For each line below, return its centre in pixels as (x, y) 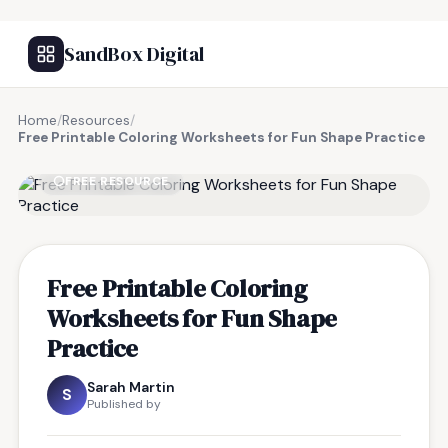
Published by (124, 404)
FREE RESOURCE (117, 181)
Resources (96, 120)
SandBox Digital (134, 54)
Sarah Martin (131, 387)
